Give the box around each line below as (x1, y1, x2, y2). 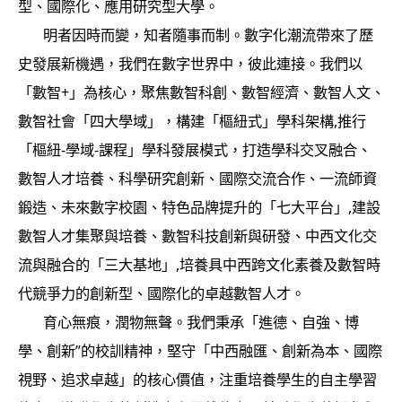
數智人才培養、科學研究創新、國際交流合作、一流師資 (17, 168, 377, 188)
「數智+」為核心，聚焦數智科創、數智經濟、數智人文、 (17, 82, 385, 102)
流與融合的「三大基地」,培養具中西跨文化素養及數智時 (17, 254, 380, 275)
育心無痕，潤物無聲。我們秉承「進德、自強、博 (17, 311, 359, 332)
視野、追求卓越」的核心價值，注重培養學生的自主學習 (17, 369, 377, 389)
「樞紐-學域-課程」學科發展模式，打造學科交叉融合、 (17, 139, 371, 160)
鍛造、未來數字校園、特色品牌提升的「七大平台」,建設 (17, 197, 380, 217)
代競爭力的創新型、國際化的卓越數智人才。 (17, 283, 305, 303)
